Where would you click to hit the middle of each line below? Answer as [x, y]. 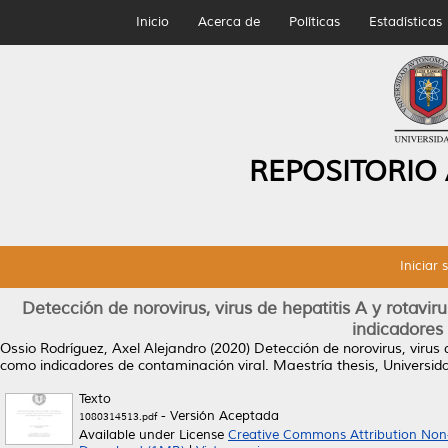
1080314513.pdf [118, 416]
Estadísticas [405, 22]
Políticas [314, 22]
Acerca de [228, 22]
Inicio [152, 22]
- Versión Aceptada [218, 416]
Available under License [153, 435]
